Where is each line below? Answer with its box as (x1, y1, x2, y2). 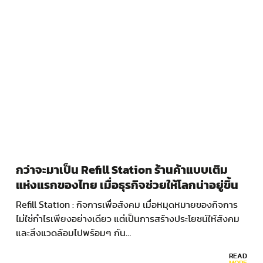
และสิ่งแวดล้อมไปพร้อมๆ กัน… (16, 228, 131, 238)
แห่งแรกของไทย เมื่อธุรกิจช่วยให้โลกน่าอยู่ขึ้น (16, 180, 238, 192)
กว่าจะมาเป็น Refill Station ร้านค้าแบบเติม (16, 164, 228, 177)
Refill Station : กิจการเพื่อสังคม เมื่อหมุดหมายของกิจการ (16, 200, 238, 210)
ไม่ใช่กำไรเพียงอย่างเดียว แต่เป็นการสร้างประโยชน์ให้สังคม (16, 214, 240, 224)
